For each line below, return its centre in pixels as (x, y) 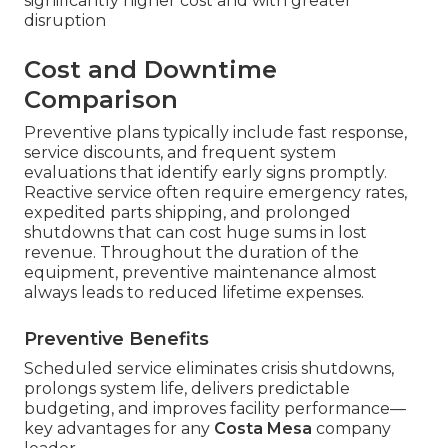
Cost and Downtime (150, 70)
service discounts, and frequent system (180, 153)
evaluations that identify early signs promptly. (205, 173)
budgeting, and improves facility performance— (215, 409)
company (351, 429)
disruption (65, 21)
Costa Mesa (263, 429)
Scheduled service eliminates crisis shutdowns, (209, 369)
